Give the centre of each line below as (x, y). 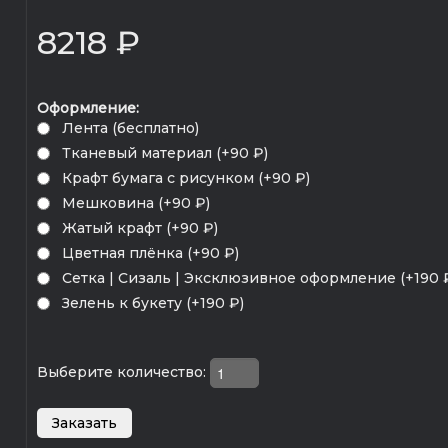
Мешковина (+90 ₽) (135, 203)
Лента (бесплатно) (130, 128)
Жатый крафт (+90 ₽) (139, 228)
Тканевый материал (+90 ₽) (164, 153)
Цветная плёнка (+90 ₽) (150, 253)
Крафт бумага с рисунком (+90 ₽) (185, 178)
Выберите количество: (123, 372)
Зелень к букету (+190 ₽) (152, 303)
